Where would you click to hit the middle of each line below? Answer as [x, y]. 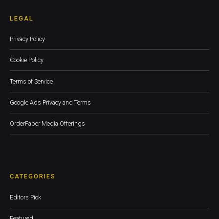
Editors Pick [25, 197]
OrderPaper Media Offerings [47, 123]
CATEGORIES [33, 176]
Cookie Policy [27, 60]
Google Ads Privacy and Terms [50, 102]
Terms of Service [31, 81]
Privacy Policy [27, 39]
